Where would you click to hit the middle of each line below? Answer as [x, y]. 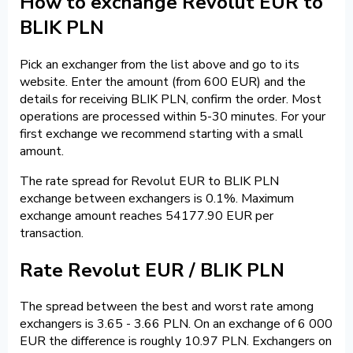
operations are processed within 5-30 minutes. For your [173, 116]
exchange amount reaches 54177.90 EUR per [147, 216]
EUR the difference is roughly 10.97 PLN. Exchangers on [176, 342]
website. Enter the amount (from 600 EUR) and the [163, 82]
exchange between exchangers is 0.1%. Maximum [157, 198]
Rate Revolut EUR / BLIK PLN [152, 270]
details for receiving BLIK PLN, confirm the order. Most [171, 99]
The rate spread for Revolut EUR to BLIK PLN [149, 181]
